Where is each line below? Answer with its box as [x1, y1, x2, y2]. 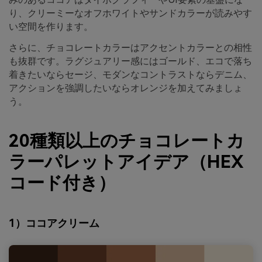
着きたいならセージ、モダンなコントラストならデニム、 [9, 68, 252, 80]
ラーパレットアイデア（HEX [9, 151, 243, 173]
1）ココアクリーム [9, 216, 99, 229]
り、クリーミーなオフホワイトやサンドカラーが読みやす [9, 8, 252, 19]
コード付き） [9, 173, 116, 194]
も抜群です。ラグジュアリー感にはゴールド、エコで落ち [9, 55, 252, 67]
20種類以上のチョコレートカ [9, 130, 244, 151]
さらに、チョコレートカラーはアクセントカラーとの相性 [9, 42, 252, 53]
